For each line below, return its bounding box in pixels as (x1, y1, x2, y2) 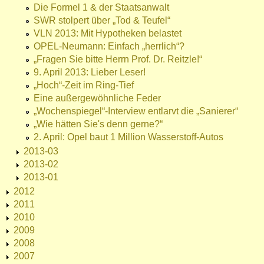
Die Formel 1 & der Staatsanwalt (34, 2, 169, 13)
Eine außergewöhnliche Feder (34, 93, 161, 104)
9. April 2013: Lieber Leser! (34, 67, 146, 78)
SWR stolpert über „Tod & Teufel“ (34, 15, 170, 26)
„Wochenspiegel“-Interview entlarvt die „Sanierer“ (34, 106, 238, 117)
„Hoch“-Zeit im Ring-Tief (34, 80, 134, 91)
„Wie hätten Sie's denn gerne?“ (34, 119, 163, 130)
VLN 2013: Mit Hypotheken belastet (34, 28, 181, 39)
